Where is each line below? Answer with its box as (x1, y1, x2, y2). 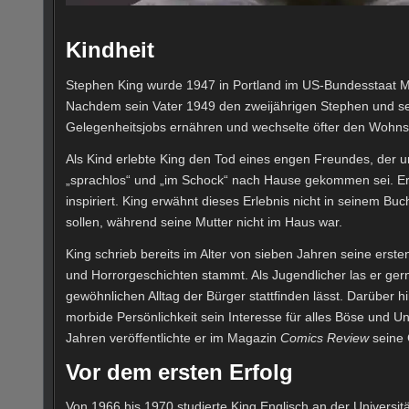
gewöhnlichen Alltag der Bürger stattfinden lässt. (66, 288, 343, 303)
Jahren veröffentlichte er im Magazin (66, 330, 280, 345)
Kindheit (66, 37, 154, 63)
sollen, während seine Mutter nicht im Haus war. (66, 214, 342, 229)
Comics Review (280, 330, 369, 345)
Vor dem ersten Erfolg (66, 360, 293, 385)
